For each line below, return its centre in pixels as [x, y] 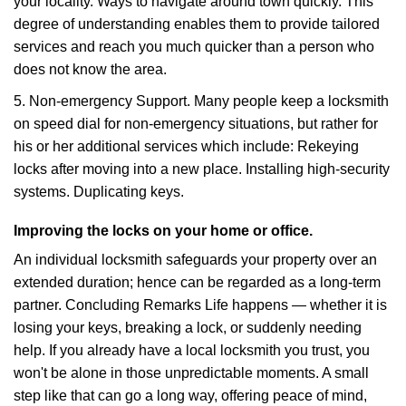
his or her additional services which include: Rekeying [186, 146]
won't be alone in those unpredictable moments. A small [191, 373]
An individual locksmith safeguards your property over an [195, 260]
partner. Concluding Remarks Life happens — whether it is [200, 305]
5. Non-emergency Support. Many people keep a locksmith [201, 101]
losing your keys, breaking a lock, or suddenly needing [188, 328]
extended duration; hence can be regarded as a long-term [197, 282]
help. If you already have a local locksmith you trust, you [192, 350]
